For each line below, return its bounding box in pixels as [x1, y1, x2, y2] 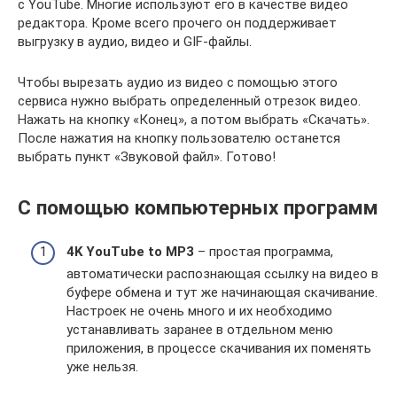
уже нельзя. [66, 358, 138, 375]
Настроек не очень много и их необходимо [66, 302, 332, 319]
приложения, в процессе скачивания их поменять [66, 339, 371, 356]
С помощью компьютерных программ [18, 196, 378, 220]
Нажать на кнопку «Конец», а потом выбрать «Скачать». [18, 112, 370, 128]
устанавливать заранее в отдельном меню [66, 321, 333, 338]
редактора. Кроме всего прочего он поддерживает [18, 15, 337, 32]
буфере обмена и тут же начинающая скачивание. [66, 284, 378, 300]
